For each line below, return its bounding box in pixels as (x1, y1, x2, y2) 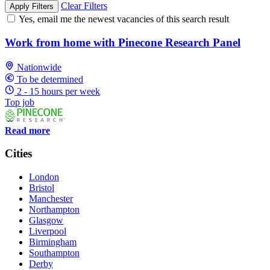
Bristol (29, 183, 54, 193)
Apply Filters (10, 2, 54, 11)
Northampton (29, 204, 80, 215)
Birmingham (29, 237, 77, 248)
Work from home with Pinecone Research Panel (5, 36, 240, 49)
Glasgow (29, 215, 63, 226)
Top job (5, 96, 34, 107)
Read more (5, 125, 50, 136)
